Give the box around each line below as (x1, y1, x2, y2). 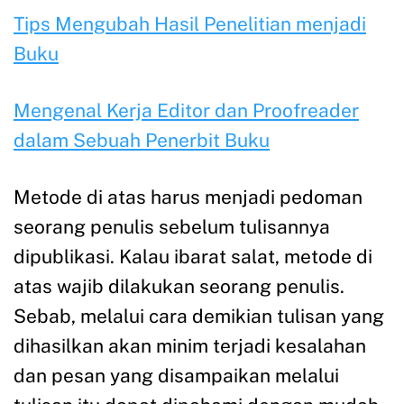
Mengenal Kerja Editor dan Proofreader (14, 99, 359, 122)
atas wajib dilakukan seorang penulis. (14, 275, 344, 298)
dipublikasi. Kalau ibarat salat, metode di (14, 245, 372, 268)
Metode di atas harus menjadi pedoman (14, 186, 363, 208)
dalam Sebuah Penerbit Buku (14, 129, 270, 151)
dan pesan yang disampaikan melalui (14, 364, 339, 387)
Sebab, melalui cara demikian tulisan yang (14, 305, 384, 327)
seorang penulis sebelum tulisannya (14, 216, 330, 238)
